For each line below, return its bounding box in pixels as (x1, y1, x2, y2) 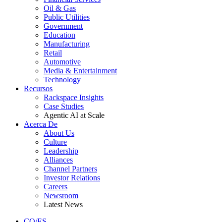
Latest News (44, 200, 83, 209)
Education (44, 31, 75, 40)
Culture (44, 138, 67, 147)
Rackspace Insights (44, 93, 104, 102)
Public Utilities (44, 13, 90, 22)
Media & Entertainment (44, 66, 117, 75)
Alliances (44, 156, 73, 165)
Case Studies (44, 102, 84, 111)
